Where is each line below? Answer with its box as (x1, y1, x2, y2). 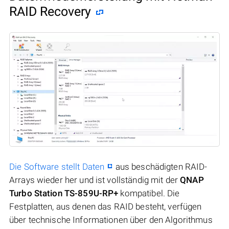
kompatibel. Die (118, 188, 180, 198)
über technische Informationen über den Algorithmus (9, 214, 213, 225)
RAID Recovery (9, 4, 91, 19)
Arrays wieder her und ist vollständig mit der (9, 174, 180, 185)
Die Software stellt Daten (9, 161, 105, 172)
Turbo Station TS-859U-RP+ (9, 188, 119, 198)
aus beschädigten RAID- (113, 161, 208, 172)
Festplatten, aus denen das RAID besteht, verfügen (9, 201, 202, 212)
